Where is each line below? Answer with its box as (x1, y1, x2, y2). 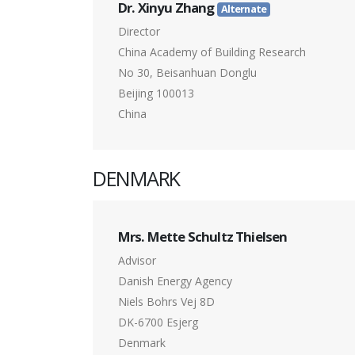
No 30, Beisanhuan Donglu (118, 65, 257, 81)
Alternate (220, 2, 267, 17)
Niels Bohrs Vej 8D (118, 294, 215, 310)
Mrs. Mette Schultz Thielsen (118, 227, 288, 246)
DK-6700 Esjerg (118, 315, 198, 330)
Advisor (118, 253, 156, 269)
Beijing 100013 (118, 86, 194, 101)
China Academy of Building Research (118, 44, 306, 60)
